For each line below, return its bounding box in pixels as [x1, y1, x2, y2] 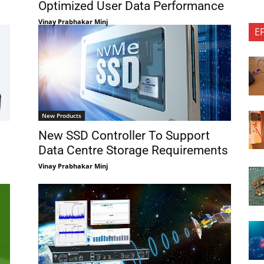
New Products [41, 111, 81, 120]
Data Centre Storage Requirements [38, 143, 228, 158]
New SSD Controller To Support [38, 128, 210, 143]
